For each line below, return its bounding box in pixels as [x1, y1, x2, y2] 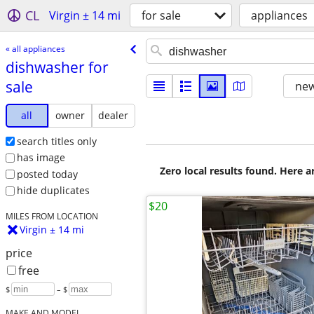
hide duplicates [16, 184, 90, 198]
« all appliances [5, 42, 65, 55]
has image [16, 151, 65, 165]
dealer [98, 108, 129, 122]
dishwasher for [5, 57, 109, 77]
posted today [16, 167, 78, 181]
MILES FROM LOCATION [5, 210, 98, 222]
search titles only [16, 134, 97, 148]
